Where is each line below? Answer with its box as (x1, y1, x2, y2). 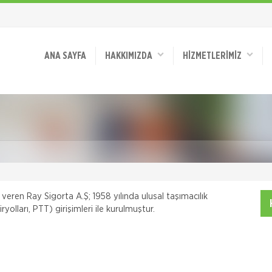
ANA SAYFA (44, 51, 86, 61)
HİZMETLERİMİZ (183, 51, 247, 61)
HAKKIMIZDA (105, 51, 158, 61)
